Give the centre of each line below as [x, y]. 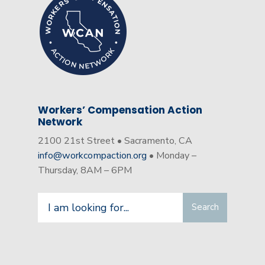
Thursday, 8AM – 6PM [85, 170]
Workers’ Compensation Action [120, 110]
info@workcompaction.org [92, 155]
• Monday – [172, 155]
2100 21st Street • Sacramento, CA [115, 140]
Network [60, 122]
